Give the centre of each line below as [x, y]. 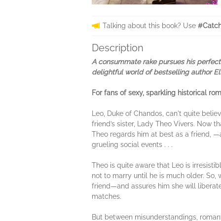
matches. [107, 196]
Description [118, 48]
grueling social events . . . [132, 145]
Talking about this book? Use [150, 26]
